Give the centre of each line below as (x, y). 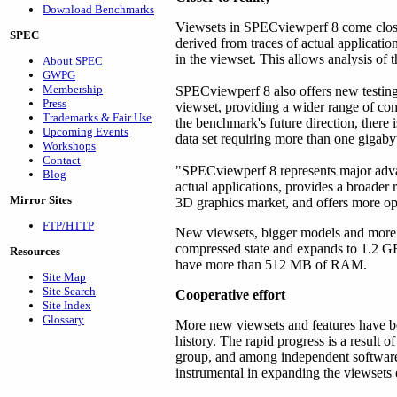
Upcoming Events (86, 132)
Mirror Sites (41, 200)
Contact (62, 160)
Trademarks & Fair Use (97, 117)
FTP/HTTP (68, 226)
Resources (35, 251)
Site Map (64, 277)
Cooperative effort (230, 295)
